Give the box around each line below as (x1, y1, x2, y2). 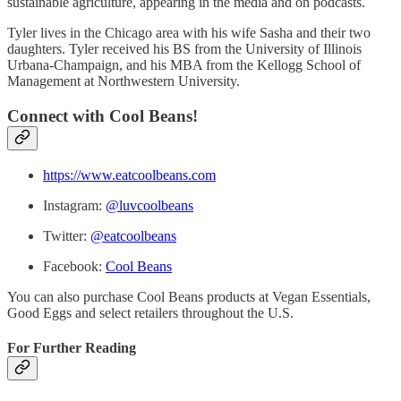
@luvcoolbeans (106, 197, 193, 213)
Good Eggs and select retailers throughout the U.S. (7, 304, 294, 320)
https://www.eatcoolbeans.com (43, 166, 216, 183)
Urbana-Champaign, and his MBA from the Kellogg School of (7, 57, 361, 73)
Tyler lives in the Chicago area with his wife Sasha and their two (7, 25, 371, 41)
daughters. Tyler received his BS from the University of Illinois (7, 41, 362, 57)
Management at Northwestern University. (7, 73, 240, 90)
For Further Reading (7, 339, 136, 355)
